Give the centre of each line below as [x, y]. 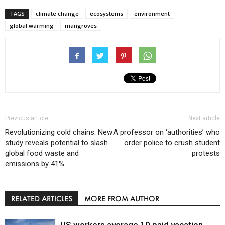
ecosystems [106, 14]
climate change [57, 14]
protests [206, 153]
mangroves [81, 26]
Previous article [27, 118]
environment [152, 14]
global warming [32, 26]
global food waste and [42, 153]
